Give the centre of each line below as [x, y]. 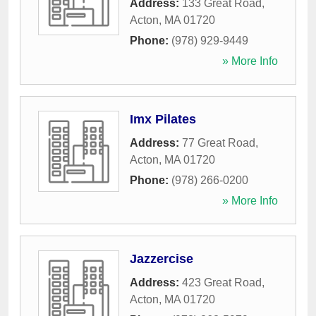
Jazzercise [162, 259]
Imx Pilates [163, 119]
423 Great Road [222, 282]
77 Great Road [219, 143]
